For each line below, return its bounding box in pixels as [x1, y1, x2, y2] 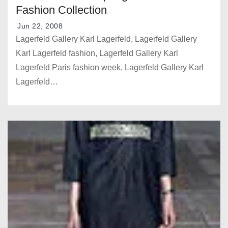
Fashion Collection [16, 4, 107, 17]
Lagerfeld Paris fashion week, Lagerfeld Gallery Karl [16, 63, 204, 72]
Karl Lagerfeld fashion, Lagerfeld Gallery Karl [16, 49, 178, 58]
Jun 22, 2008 [17, 22, 63, 31]
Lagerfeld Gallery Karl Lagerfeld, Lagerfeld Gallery [16, 35, 197, 44]
